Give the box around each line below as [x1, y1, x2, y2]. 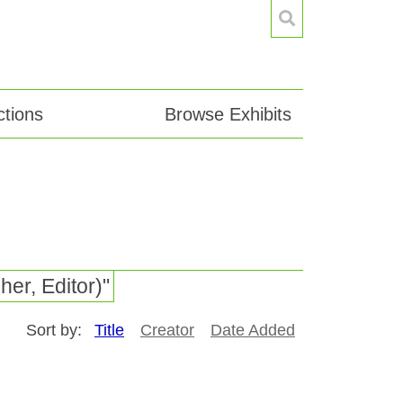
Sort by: [26, 321, 86, 340]
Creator [140, 321, 194, 340]
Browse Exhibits [164, 104, 291, 124]
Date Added [210, 321, 295, 340]
